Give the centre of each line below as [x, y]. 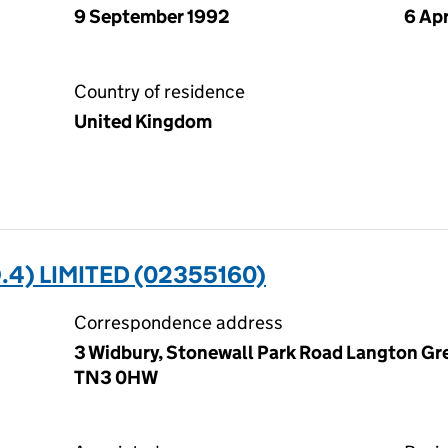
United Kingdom [143, 121]
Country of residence [159, 91]
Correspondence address [178, 322]
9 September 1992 [152, 16]
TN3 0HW [116, 377]
